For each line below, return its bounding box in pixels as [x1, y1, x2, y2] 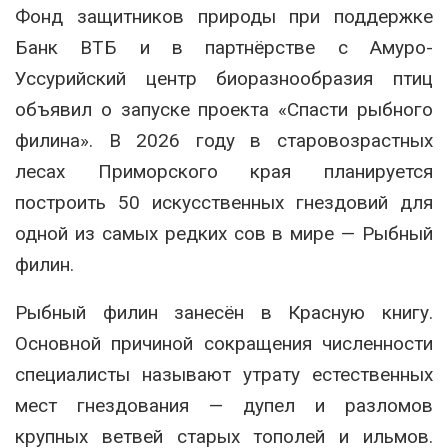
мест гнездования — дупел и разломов [15, 394, 433, 418]
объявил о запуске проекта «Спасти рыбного [15, 98, 433, 122]
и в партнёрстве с [117, 36, 371, 60]
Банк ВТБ [15, 36, 118, 60]
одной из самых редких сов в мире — [15, 222, 362, 246]
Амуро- [370, 36, 434, 60]
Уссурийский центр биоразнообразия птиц [15, 67, 433, 91]
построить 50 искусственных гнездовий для [15, 191, 433, 215]
